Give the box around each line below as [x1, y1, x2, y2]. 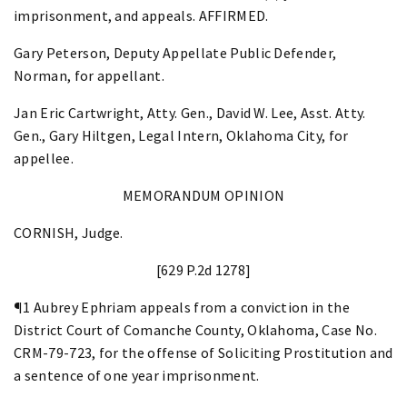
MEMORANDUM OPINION [122, 185, 285, 204]
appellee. [14, 148, 74, 167]
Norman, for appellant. [14, 65, 165, 84]
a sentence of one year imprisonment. [14, 365, 260, 384]
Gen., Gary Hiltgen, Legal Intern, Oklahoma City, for [14, 125, 349, 144]
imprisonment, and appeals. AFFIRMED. [14, 5, 269, 25]
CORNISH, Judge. [14, 223, 124, 242]
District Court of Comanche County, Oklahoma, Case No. [14, 320, 377, 339]
